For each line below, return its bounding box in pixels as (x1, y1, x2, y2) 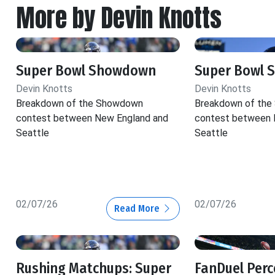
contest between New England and (16, 112, 168, 125)
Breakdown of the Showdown (16, 98, 143, 110)
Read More (114, 203, 162, 215)
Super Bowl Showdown (16, 62, 156, 80)
